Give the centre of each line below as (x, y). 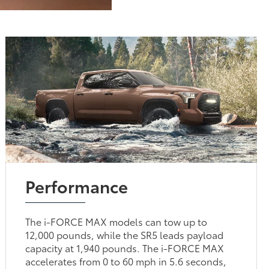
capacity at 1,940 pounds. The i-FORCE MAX (125, 247)
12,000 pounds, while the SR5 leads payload (125, 234)
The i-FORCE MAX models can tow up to (116, 221)
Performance (77, 185)
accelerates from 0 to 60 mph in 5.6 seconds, (126, 261)
